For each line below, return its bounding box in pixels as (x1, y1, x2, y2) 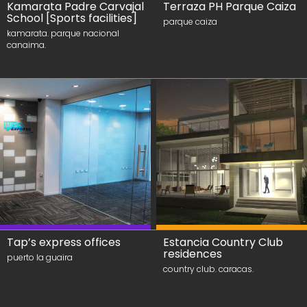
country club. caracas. (163, 263, 254, 275)
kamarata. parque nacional (7, 27, 119, 39)
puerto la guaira (7, 251, 73, 263)
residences (163, 246, 222, 262)
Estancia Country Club (163, 234, 283, 250)
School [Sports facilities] (7, 10, 137, 26)
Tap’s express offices (7, 234, 121, 250)
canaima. (7, 39, 46, 51)
